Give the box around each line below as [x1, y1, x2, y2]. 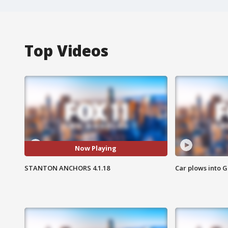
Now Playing [75, 144, 117, 153]
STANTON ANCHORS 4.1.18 [24, 163, 110, 173]
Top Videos [24, 40, 108, 61]
